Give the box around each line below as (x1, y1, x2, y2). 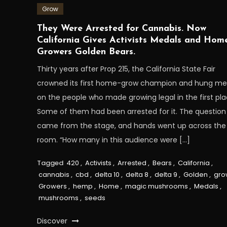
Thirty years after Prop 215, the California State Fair (36, 64, 215, 74)
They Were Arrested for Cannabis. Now (36, 24, 206, 34)
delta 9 (154, 170, 177, 180)
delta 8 (125, 170, 148, 180)
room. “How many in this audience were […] (36, 135, 190, 145)
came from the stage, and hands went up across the (36, 121, 226, 131)
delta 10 (94, 170, 120, 180)
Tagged (36, 158, 65, 168)
